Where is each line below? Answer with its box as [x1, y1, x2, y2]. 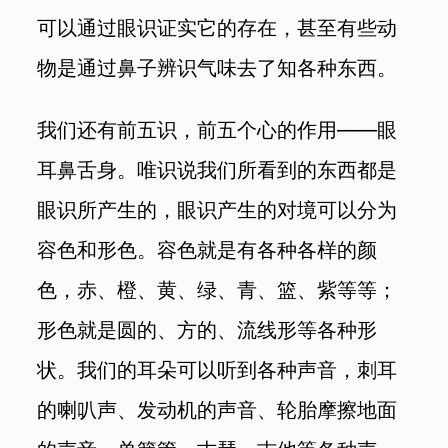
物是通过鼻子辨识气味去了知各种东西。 [37, 55, 398, 81]
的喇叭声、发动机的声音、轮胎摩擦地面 [37, 396, 398, 422]
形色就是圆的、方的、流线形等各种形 [37, 316, 378, 342]
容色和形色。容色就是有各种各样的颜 [37, 236, 378, 262]
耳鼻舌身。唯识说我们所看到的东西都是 [37, 156, 398, 182]
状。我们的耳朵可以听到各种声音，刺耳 [37, 356, 398, 382]
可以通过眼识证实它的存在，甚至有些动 [37, 15, 398, 41]
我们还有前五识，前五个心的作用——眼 [37, 116, 398, 142]
